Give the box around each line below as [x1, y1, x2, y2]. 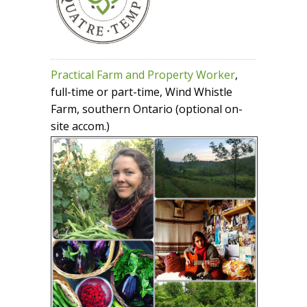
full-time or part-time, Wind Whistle [51, 84, 232, 100]
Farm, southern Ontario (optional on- [51, 101, 243, 117]
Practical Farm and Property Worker [51, 67, 235, 83]
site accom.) [51, 119, 110, 134]
